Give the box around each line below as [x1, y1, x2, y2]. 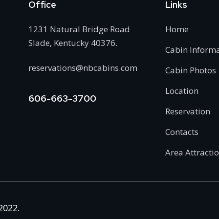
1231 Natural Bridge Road [28, 23, 130, 35]
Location [165, 85, 199, 96]
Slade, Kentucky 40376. [28, 37, 117, 48]
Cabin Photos [165, 64, 217, 76]
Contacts [165, 126, 199, 137]
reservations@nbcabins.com [28, 62, 137, 73]
